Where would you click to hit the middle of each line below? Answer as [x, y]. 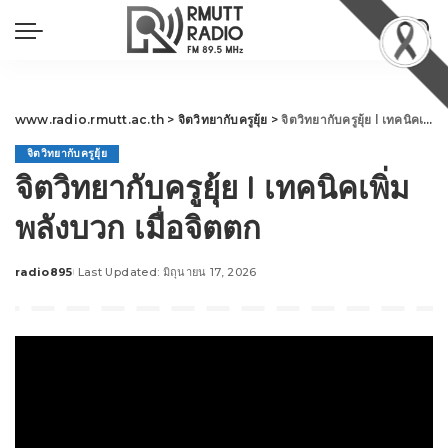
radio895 [44, 272]
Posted [38, 279]
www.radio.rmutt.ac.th [90, 119]
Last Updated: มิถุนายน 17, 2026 [167, 272]
